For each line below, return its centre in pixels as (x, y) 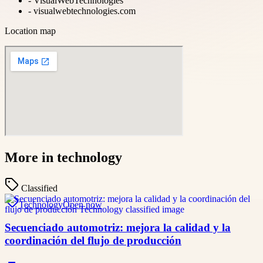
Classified (39, 188)
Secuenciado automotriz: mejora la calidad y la (118, 228)
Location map (30, 31)
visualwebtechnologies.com (85, 11)
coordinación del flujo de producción (93, 241)
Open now (82, 205)
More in (31, 158)
